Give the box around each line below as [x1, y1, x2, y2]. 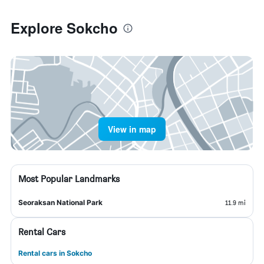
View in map [108, 123, 156, 135]
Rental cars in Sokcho [18, 249, 92, 258]
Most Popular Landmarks [18, 173, 120, 184]
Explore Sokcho [11, 18, 118, 38]
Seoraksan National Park [18, 198, 103, 207]
